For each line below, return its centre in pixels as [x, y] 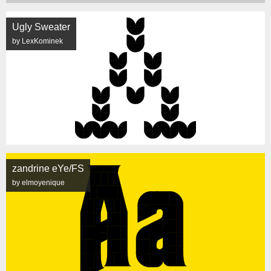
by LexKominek [38, 41]
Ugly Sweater [41, 27]
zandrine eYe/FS [48, 168]
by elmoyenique [38, 183]
